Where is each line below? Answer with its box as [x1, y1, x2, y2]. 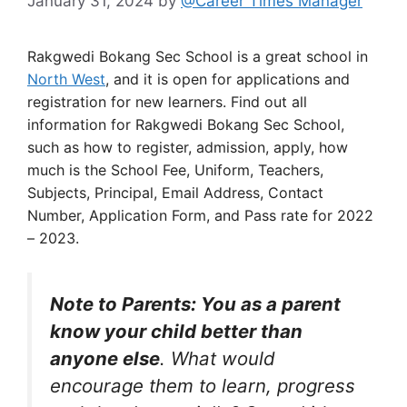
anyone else [50, 347, 160, 370]
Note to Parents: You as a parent [50, 293, 341, 315]
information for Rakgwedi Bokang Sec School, [27, 114, 349, 134]
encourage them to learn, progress [50, 374, 355, 397]
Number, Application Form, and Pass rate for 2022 [27, 205, 373, 224]
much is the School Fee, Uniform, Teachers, [27, 160, 323, 179]
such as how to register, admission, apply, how [27, 137, 348, 156]
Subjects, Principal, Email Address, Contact [27, 183, 323, 202]
